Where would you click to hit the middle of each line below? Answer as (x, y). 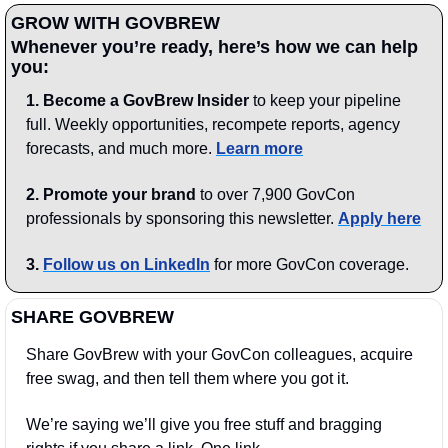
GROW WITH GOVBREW (115, 23)
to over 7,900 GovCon (275, 195)
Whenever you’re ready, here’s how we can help (214, 47)
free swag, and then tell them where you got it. (187, 379)
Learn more (259, 149)
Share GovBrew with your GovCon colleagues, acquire (219, 355)
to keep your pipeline (325, 101)
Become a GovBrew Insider (146, 101)
